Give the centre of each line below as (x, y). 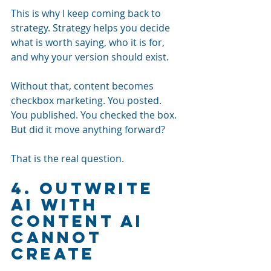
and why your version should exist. (90, 57)
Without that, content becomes (83, 86)
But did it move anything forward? (88, 129)
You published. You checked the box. (95, 115)
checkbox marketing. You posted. (87, 100)
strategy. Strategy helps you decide (92, 28)
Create (53, 253)
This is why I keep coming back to (87, 13)
